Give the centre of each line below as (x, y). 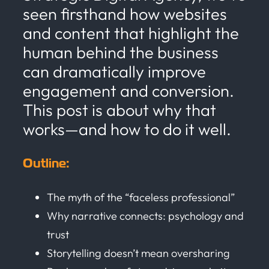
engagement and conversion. (128, 90)
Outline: (46, 163)
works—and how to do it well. (127, 129)
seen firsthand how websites (125, 14)
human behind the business (121, 52)
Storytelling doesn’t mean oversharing (138, 253)
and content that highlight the (131, 33)
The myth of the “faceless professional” (141, 197)
